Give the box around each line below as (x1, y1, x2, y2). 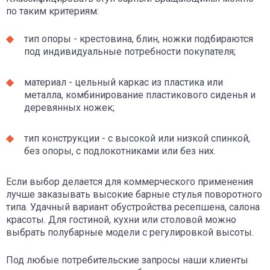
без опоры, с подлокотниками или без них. (24, 145, 216, 157)
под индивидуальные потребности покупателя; (24, 45, 236, 57)
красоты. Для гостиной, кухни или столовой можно (6, 213, 236, 225)
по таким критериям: (6, 5, 99, 17)
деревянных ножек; (24, 101, 115, 113)
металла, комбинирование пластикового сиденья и (24, 89, 256, 101)
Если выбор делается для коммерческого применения (6, 175, 253, 187)
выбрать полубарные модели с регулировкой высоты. (6, 226, 256, 238)
